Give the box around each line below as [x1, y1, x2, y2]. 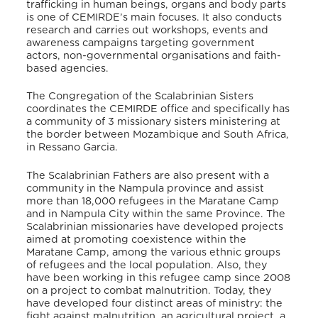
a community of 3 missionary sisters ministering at [26, 116, 281, 128]
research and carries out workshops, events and [26, 24, 269, 35]
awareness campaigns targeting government [26, 37, 256, 48]
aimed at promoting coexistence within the [26, 234, 247, 245]
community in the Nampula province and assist [26, 182, 265, 194]
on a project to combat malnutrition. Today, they [26, 285, 272, 296]
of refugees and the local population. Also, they [26, 259, 268, 270]
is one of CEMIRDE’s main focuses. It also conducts [26, 11, 283, 23]
